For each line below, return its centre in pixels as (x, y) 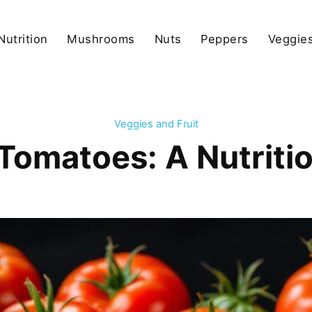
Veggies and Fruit (156, 124)
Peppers (225, 39)
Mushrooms (101, 39)
